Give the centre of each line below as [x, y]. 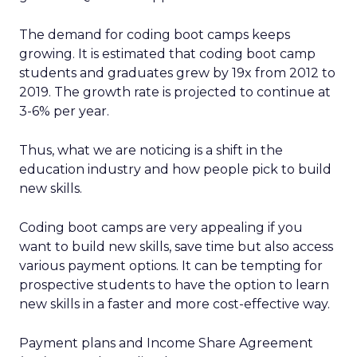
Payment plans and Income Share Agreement [166, 343]
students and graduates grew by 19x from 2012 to [177, 73]
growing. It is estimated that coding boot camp [167, 54]
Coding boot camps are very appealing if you [161, 228]
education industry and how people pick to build [175, 169]
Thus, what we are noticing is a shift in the [151, 150]
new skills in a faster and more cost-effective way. [175, 304]
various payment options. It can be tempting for [171, 266]
